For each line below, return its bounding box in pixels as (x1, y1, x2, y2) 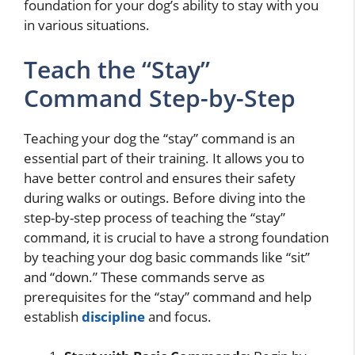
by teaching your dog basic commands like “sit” (24, 247, 310, 266)
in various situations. (24, 16, 150, 35)
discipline (82, 307, 145, 326)
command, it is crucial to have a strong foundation (24, 227, 329, 246)
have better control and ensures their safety (24, 168, 296, 187)
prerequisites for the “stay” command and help (24, 287, 311, 306)
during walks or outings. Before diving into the (24, 188, 306, 207)
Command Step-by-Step (24, 81, 296, 114)
